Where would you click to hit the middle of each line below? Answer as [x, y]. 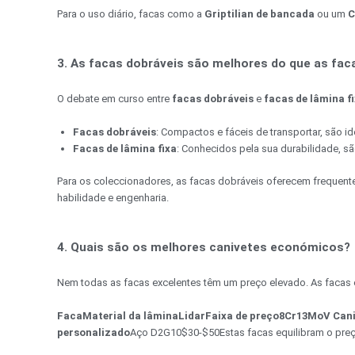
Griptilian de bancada [260, 13]
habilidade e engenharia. [113, 197]
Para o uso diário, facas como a [131, 13]
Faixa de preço [242, 315]
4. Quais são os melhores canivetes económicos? [204, 248]
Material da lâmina [130, 315]
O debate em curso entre [115, 99]
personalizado [94, 332]
